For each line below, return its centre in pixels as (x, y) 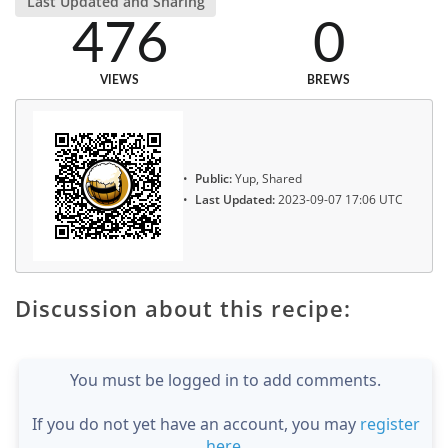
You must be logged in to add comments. (225, 380)
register (389, 424)
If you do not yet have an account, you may (195, 424)
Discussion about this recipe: (183, 308)
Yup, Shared (267, 179)
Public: (213, 179)
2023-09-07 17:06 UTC (339, 199)
